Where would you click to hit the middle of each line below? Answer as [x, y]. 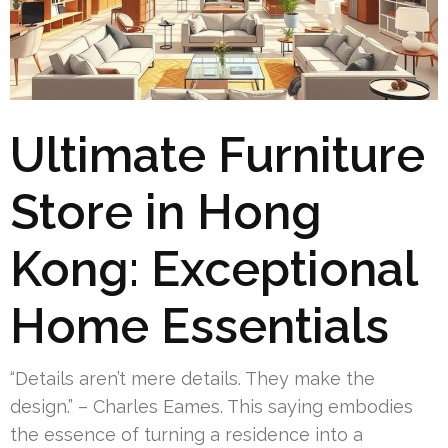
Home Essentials [199, 325]
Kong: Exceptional [213, 268]
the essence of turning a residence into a [186, 434]
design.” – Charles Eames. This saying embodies [211, 406]
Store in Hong [166, 211]
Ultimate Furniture [217, 154]
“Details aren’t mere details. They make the [192, 378]
